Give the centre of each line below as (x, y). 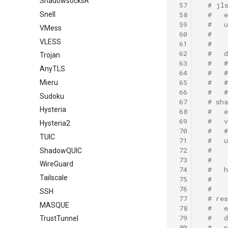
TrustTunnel (59, 219)
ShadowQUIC (61, 150)
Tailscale (54, 178)
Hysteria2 (55, 123)
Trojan (50, 55)
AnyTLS (52, 69)
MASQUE (54, 205)
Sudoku (52, 96)
